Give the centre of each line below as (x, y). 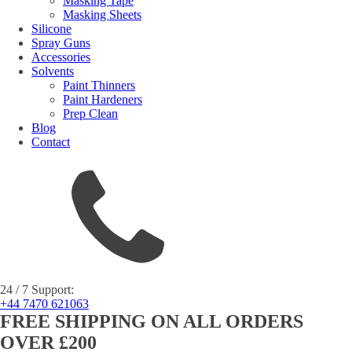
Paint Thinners (99, 85)
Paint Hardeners (103, 99)
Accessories (61, 57)
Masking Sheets (102, 15)
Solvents (53, 71)
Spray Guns (61, 43)
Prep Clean (90, 114)
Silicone (51, 29)
